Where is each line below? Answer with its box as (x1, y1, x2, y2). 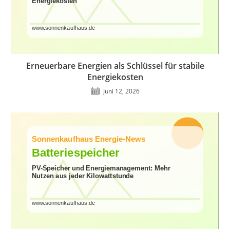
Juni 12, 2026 (103, 87, 140, 96)
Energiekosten (87, 71, 143, 83)
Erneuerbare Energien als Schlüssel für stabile (26, 60, 204, 72)
